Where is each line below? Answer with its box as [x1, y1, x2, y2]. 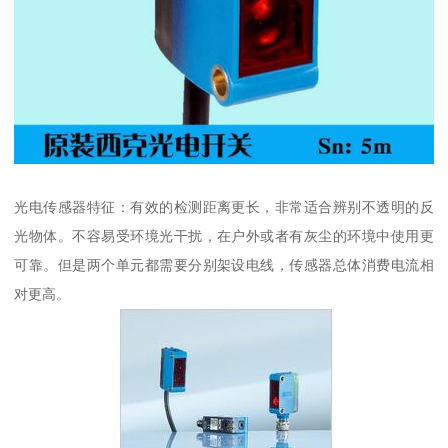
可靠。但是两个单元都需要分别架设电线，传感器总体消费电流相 [14, 257, 434, 274]
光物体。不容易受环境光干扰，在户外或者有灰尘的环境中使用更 [14, 228, 434, 245]
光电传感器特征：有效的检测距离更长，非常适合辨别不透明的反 [14, 199, 434, 216]
